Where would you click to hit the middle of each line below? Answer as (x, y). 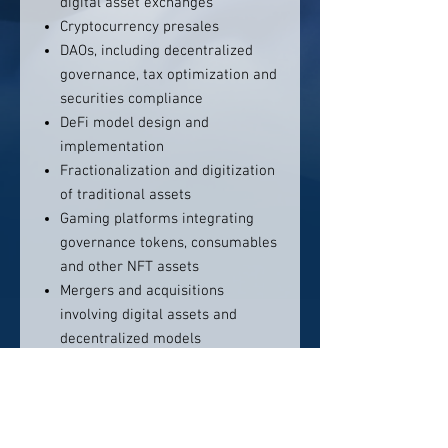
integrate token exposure (142, 435)
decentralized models (130, 339)
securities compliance (131, 99)
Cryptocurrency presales (139, 27)
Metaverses (97, 363)
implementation (112, 147)
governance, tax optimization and (168, 75)
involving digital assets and (148, 315)
